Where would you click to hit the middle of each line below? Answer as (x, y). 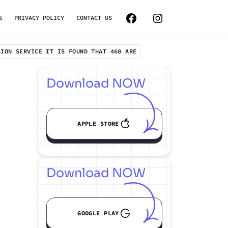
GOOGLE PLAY (98, 213)
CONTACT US (94, 18)
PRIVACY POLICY (39, 18)
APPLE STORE (98, 124)
